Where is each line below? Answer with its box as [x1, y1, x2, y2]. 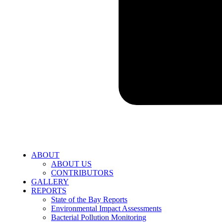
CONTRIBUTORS [51, 168, 113, 177]
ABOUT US [51, 159, 92, 168]
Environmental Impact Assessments [51, 204, 162, 213]
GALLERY [31, 177, 69, 186]
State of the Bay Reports [51, 195, 127, 204]
